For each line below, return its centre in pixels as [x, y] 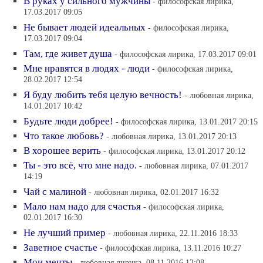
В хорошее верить [62, 151]
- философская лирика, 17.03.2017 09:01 [186, 54]
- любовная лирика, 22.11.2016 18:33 [173, 233]
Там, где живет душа [68, 54]
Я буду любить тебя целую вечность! [103, 95]
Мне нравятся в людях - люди [87, 68]
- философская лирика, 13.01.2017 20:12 [174, 151]
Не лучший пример [65, 233]
